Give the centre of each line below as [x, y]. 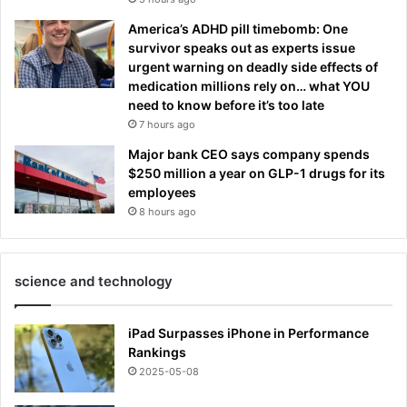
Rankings [157, 352]
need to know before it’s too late [226, 105]
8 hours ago [168, 212]
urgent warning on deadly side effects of [253, 67]
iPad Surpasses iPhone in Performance [248, 333]
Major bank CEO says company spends [249, 154]
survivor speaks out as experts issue [242, 48]
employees [162, 193]
